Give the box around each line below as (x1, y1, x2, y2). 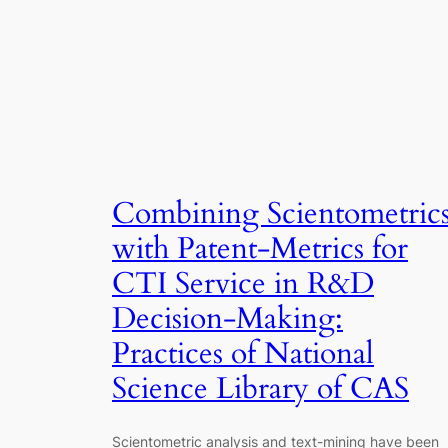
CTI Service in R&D (112, 263, 374, 304)
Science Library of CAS (112, 368, 409, 409)
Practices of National (112, 333, 374, 374)
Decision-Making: (112, 298, 343, 339)
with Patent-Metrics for (112, 228, 408, 269)
